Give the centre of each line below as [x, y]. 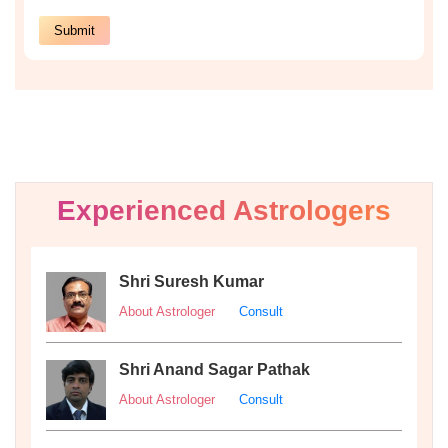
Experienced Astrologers [224, 210]
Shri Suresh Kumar [191, 281]
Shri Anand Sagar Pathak [214, 369]
